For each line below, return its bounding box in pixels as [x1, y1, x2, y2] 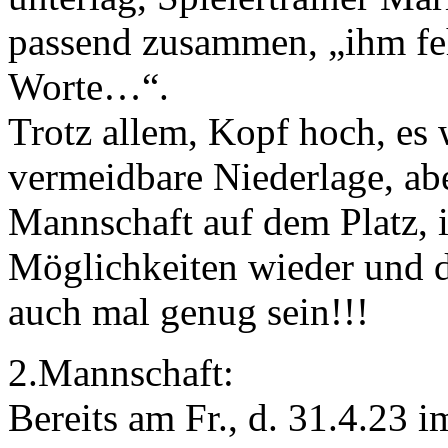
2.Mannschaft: [8, 350, 234, 394]
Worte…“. [8, 64, 169, 108]
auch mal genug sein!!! [8, 289, 369, 333]
